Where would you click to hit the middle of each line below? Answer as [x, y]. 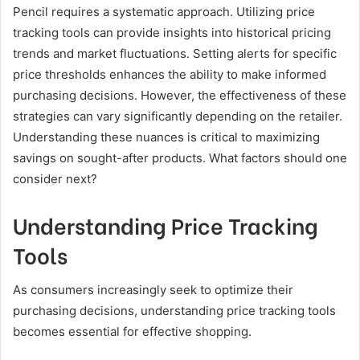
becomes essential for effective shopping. [132, 332]
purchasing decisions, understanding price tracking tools [174, 311]
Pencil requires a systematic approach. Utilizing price [164, 11]
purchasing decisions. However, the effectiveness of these [180, 95]
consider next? [55, 178]
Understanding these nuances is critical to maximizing [166, 137]
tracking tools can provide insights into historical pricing [172, 32]
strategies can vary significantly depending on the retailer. [178, 116]
